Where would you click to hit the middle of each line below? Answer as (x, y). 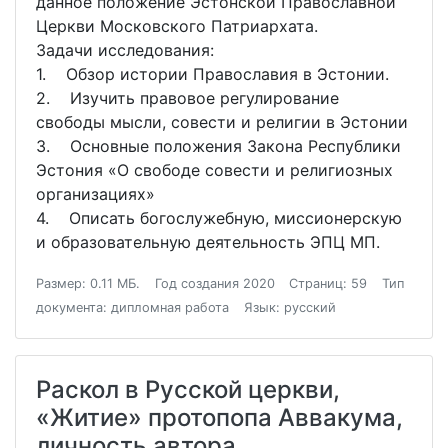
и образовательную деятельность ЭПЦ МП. (208, 242)
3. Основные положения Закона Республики (218, 146)
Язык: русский (289, 308)
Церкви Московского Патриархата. (177, 26)
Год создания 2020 (214, 284)
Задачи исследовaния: (125, 50)
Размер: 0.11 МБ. (88, 284)
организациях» (95, 194)
